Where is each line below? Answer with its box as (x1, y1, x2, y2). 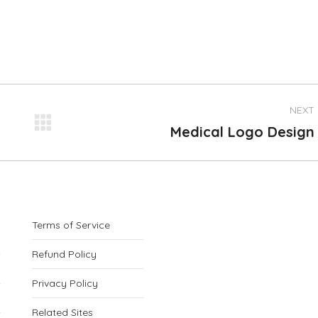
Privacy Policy (32, 277, 98, 290)
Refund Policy (32, 248, 97, 261)
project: (73, 141, 119, 158)
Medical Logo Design (170, 123, 314, 141)
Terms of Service (32, 219, 110, 231)
